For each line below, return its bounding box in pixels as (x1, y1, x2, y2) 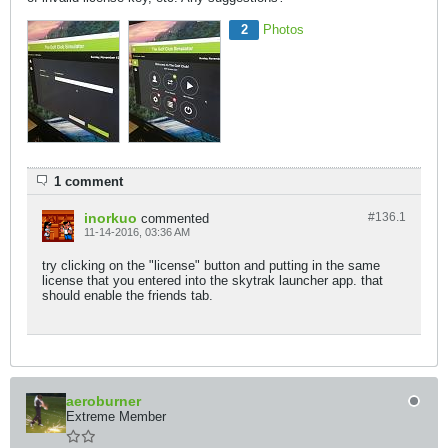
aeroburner (66, 393, 141, 409)
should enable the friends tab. (42, 288, 213, 303)
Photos (263, 22, 304, 37)
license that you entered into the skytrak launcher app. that (42, 273, 383, 288)
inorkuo (84, 210, 137, 226)
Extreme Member (66, 409, 166, 424)
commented (141, 211, 209, 226)
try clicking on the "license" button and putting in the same (42, 258, 380, 273)
